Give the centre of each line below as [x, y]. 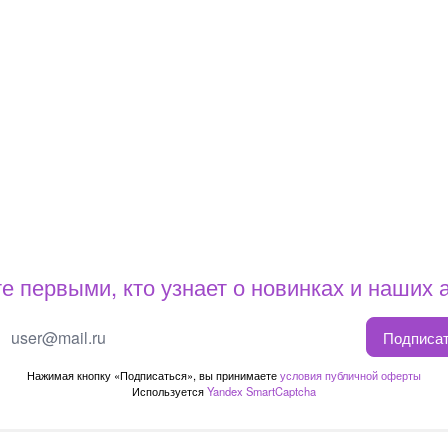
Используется [169, 391]
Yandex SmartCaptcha [261, 391]
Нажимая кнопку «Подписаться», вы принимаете [153, 375]
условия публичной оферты [350, 375]
